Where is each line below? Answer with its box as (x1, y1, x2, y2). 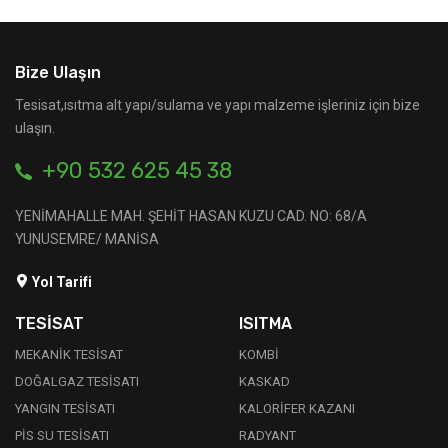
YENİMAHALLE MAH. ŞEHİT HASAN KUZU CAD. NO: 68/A (15, 208, 367, 225)
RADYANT (239, 428, 296, 444)
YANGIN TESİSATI (15, 401, 115, 417)
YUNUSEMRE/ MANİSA (15, 231, 159, 248)
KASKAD (239, 374, 290, 390)
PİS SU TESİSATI (15, 428, 109, 444)
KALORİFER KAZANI (239, 401, 355, 417)
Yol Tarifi (32, 274, 92, 291)
